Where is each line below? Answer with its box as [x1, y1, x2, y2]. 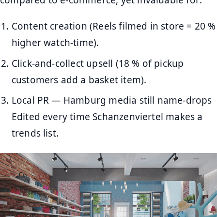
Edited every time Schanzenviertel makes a [11, 110, 203, 124]
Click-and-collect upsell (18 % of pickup [11, 57, 184, 70]
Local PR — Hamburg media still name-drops [11, 94, 212, 107]
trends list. [11, 127, 59, 140]
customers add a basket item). [11, 73, 147, 86]
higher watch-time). [11, 36, 99, 49]
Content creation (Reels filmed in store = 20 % [11, 20, 216, 33]
